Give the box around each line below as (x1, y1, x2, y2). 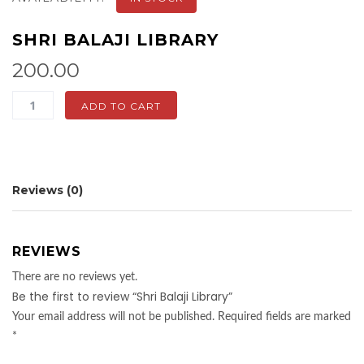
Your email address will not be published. (12, 311, 214, 323)
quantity (12, 151, 67, 168)
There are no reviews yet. (12, 271, 137, 284)
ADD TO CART (80, 100, 161, 113)
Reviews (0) (12, 183, 83, 198)
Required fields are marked (218, 311, 351, 323)
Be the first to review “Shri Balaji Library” (12, 288, 232, 305)
